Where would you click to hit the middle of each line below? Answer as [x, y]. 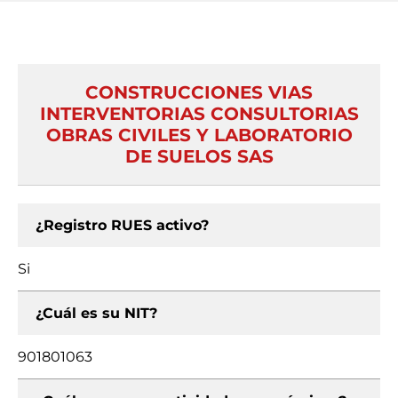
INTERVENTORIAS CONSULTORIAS [199, 114]
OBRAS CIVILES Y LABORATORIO [199, 135]
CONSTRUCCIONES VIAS [199, 92]
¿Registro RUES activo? [122, 225]
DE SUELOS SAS [199, 156]
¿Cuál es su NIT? [96, 313]
